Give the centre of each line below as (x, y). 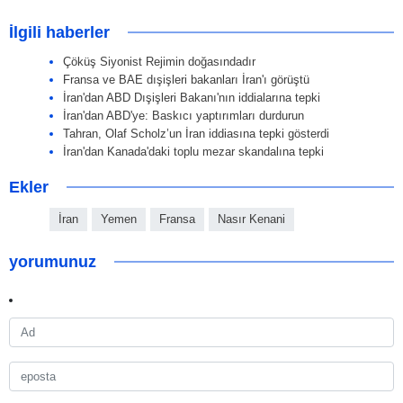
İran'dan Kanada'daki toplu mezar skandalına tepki (193, 152)
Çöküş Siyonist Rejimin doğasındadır (159, 62)
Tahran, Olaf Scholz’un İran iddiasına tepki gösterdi (196, 134)
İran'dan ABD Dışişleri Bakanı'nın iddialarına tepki (192, 98)
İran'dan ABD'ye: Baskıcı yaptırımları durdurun (184, 116)
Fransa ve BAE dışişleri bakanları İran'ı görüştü (186, 80)
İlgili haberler (59, 33)
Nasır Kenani (251, 219)
